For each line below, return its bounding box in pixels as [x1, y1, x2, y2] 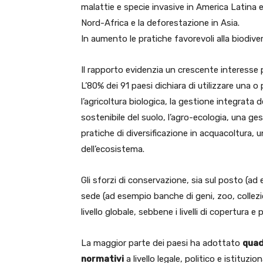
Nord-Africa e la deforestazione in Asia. [81, 18, 240, 28]
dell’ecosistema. [81, 144, 144, 154]
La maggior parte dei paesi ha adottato [81, 238, 242, 248]
